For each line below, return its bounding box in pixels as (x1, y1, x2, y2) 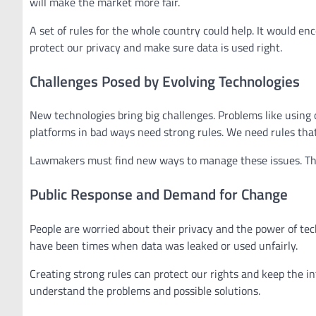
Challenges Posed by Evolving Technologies (30, 69, 300, 92)
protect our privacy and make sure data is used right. (30, 38, 282, 56)
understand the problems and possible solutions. (30, 281, 260, 299)
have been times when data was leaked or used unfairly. (30, 236, 298, 254)
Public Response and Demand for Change (30, 183, 288, 206)
